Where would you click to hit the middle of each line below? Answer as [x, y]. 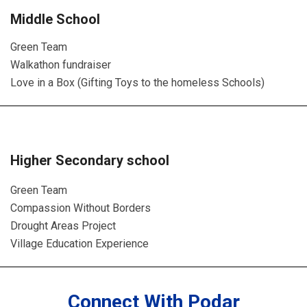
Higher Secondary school [90, 160]
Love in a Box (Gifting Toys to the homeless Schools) [137, 83]
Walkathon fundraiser [61, 65]
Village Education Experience [79, 244]
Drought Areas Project [63, 226]
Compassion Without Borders [81, 208]
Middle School [55, 19]
